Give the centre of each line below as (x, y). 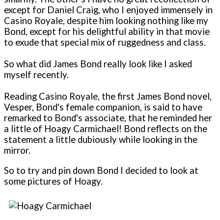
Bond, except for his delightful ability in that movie (107, 31)
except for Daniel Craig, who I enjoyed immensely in (108, 10)
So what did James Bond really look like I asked (98, 64)
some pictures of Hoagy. (53, 181)
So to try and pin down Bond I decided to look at (101, 170)
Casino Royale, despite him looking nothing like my (106, 20)
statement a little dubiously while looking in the (101, 139)
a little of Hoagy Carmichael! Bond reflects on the (106, 128)
